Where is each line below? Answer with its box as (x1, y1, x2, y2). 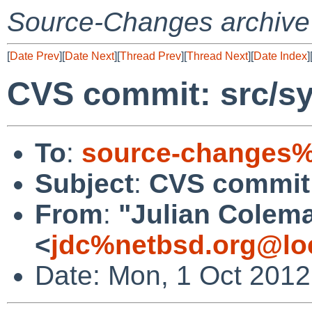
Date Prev (10, 50, 59, 62)
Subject (35, 168, 134, 198)
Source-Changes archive (7, 7, 310, 37)
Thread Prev (120, 50, 181, 62)
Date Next (65, 50, 114, 62)
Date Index (253, 50, 307, 62)
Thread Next (187, 50, 248, 62)
